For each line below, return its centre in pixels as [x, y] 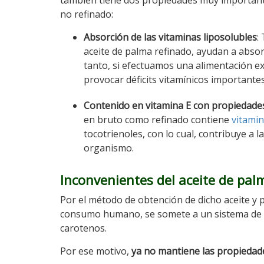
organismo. [109, 148]
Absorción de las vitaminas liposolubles [170, 37]
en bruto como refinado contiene [158, 120]
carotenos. [83, 228]
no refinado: [87, 14]
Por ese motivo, [95, 251]
